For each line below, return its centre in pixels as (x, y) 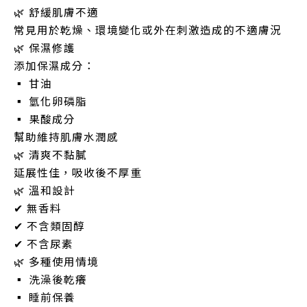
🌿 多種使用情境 (56, 261)
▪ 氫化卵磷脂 (50, 101)
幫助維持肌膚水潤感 (66, 137)
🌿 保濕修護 (45, 48)
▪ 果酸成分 (45, 119)
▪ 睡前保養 (45, 297)
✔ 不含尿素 (44, 244)
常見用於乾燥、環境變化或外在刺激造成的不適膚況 (148, 30)
